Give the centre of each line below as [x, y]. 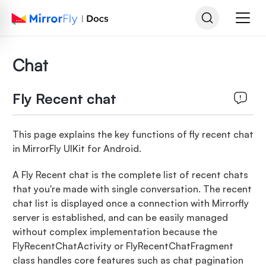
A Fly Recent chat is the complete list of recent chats [130, 175]
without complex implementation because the [115, 232]
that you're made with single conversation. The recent [132, 189]
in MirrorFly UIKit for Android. [77, 148]
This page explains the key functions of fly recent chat [133, 134]
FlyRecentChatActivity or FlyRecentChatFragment [123, 246]
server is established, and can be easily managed [120, 217]
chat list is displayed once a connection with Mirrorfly [130, 203]
